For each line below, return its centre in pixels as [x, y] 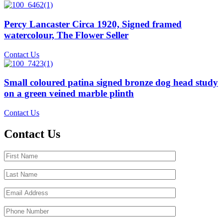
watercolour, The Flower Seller [66, 35]
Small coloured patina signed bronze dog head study [111, 83]
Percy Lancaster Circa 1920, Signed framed [93, 24]
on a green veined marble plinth [69, 94]
